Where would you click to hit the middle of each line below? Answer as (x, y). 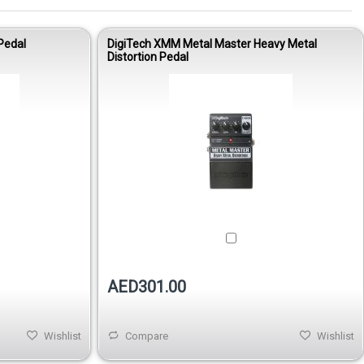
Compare (147, 336)
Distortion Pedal (148, 57)
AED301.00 (147, 287)
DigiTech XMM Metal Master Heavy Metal (212, 44)
